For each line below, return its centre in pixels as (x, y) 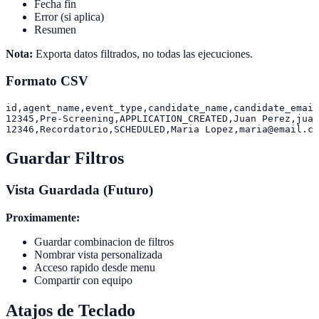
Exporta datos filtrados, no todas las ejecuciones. (143, 53)
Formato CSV (47, 81)
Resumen (55, 29)
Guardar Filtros (65, 158)
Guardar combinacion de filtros (104, 241)
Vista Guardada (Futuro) (79, 189)
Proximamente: (43, 217)
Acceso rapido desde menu (95, 267)
